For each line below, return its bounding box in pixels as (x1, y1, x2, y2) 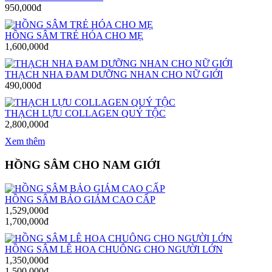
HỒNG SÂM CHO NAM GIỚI (5, 158, 160, 171)
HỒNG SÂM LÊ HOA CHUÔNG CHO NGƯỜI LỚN (5, 243, 223, 254)
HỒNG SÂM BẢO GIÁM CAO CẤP (5, 194, 155, 205)
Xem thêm (5, 136, 45, 147)
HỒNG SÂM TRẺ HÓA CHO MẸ (5, 30, 143, 41)
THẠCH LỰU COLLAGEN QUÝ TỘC (5, 108, 166, 119)
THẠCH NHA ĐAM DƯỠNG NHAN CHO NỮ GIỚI (5, 69, 223, 80)
